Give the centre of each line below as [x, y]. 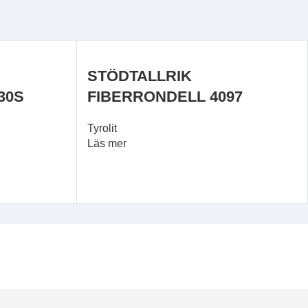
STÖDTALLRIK [139, 76]
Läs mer [107, 143]
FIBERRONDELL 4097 [165, 97]
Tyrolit [102, 128]
